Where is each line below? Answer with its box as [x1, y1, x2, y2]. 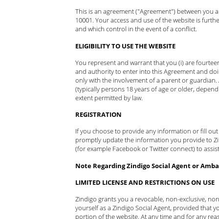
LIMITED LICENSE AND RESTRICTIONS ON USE [75, 177, 215, 187]
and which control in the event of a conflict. [75, 24, 197, 34]
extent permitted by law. [75, 93, 143, 102]
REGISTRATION [75, 110, 122, 119]
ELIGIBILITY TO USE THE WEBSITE [75, 41, 175, 50]
